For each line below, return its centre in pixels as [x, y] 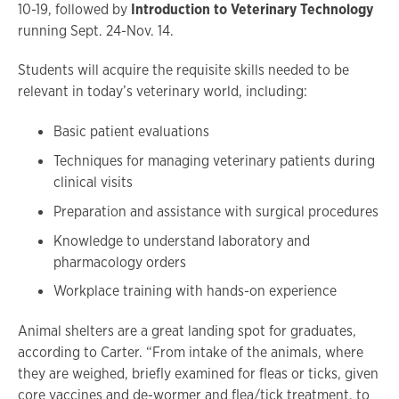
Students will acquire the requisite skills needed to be [183, 70]
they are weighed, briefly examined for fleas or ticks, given [198, 374]
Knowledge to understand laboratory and [182, 240]
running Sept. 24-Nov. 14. [96, 30]
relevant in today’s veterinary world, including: [163, 92]
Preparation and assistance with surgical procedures [216, 211]
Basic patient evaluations [131, 132]
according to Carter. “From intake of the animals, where [191, 353]
